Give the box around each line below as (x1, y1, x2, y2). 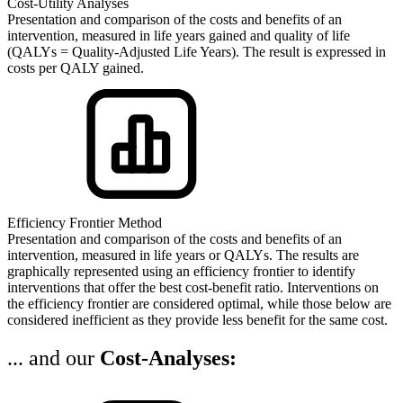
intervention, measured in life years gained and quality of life (7, 27, 350, 43)
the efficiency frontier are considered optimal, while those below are (7, 295, 391, 311)
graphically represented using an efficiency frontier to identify (7, 263, 355, 279)
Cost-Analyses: (100, 345, 237, 370)
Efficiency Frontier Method (7, 214, 162, 230)
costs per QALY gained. (7, 59, 144, 76)
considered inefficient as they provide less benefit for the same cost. (7, 311, 388, 327)
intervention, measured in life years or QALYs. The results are (7, 246, 359, 263)
